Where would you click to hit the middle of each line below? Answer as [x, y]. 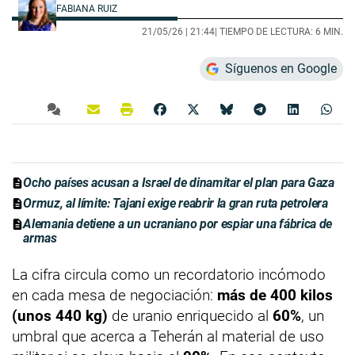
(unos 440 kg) [60, 316]
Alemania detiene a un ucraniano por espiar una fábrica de [178, 224]
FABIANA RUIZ [88, 9]
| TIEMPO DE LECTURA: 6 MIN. [279, 32]
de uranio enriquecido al [190, 316]
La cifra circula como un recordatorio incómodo [169, 275]
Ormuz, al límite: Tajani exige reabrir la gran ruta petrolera [176, 204]
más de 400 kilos [275, 296]
